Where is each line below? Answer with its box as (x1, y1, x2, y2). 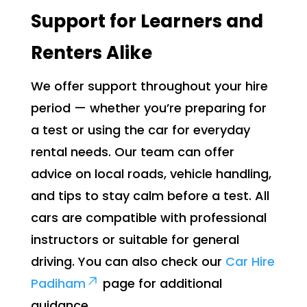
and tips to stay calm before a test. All (30, 187, 269, 205)
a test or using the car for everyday (30, 121, 250, 139)
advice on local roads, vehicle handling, (30, 165, 271, 183)
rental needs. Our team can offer (30, 143, 234, 161)
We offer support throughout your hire (30, 77, 268, 95)
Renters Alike (30, 40, 152, 66)
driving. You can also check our (30, 253, 225, 271)
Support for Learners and (30, 9, 263, 34)
